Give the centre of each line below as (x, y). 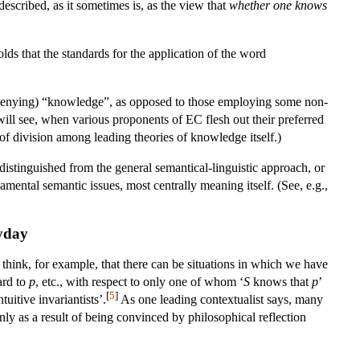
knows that (281, 281)
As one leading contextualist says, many (221, 299)
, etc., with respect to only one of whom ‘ (139, 281)
